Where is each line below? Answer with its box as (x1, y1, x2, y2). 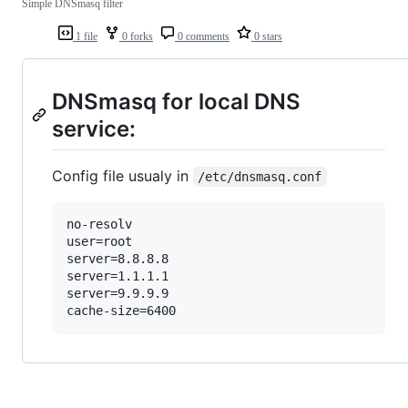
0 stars (251, 29, 282, 43)
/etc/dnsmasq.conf (198, 168, 322, 184)
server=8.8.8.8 (66, 250, 168, 266)
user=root (66, 233, 132, 249)
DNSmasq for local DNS (52, 87, 301, 115)
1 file (73, 29, 97, 43)
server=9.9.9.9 (66, 285, 168, 301)
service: (52, 115, 136, 142)
